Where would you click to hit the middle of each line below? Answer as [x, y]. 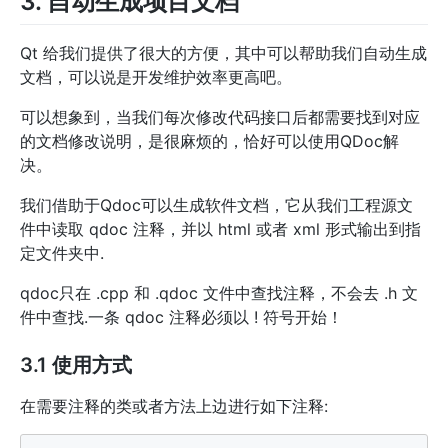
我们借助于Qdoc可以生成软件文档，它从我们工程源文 [216, 205]
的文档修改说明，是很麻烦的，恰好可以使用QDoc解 [209, 141]
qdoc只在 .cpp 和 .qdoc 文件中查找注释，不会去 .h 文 [219, 293]
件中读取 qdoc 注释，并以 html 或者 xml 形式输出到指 [220, 229]
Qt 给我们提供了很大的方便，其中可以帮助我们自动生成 [223, 53]
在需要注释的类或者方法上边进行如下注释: [174, 406]
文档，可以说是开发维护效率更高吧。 [156, 77]
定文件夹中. [62, 253]
